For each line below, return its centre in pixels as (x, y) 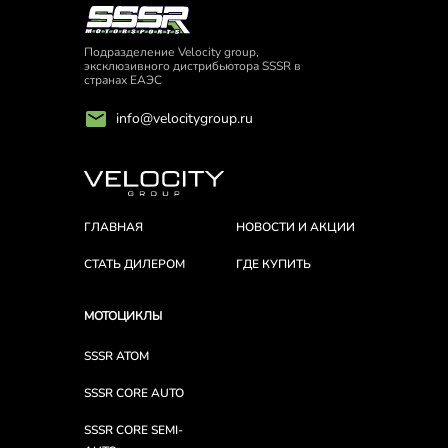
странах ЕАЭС (123, 80)
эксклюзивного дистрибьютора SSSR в (192, 66)
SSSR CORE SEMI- (133, 430)
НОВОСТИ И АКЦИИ (295, 227)
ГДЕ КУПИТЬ (273, 264)
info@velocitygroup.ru (184, 119)
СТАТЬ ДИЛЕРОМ (134, 264)
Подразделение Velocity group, (171, 52)
